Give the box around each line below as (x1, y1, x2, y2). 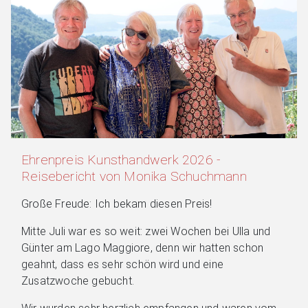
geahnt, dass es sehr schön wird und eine (21, 257, 223, 271)
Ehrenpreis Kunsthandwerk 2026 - (21, 151, 221, 168)
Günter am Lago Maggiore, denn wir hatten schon (21, 241, 264, 254)
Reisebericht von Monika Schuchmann (21, 168, 247, 184)
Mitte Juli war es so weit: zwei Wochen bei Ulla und (21, 224, 271, 238)
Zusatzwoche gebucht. (21, 274, 134, 287)
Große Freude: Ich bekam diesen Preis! (21, 197, 212, 210)
